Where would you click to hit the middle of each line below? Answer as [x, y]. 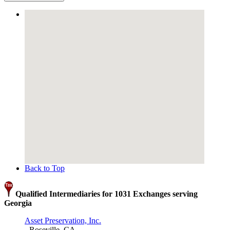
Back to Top [45, 168]
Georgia [18, 203]
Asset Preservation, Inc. [63, 221]
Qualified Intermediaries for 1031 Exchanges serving [106, 194]
